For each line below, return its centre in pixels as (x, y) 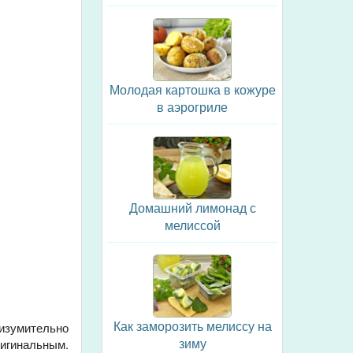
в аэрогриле (192, 107)
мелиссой (192, 225)
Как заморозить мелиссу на (192, 326)
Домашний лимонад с (192, 208)
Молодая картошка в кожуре (192, 89)
